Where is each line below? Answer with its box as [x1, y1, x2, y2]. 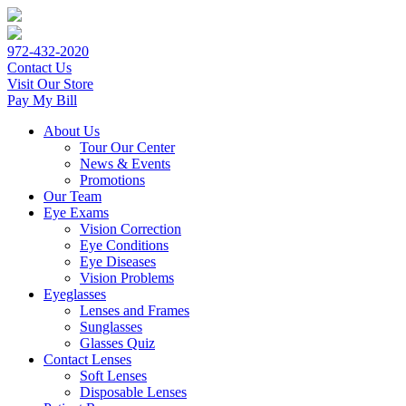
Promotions [80, 172, 145, 188]
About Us [43, 123, 100, 139]
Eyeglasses [43, 286, 106, 302]
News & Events [80, 156, 170, 171]
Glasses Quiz [80, 335, 155, 351]
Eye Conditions [80, 237, 169, 253]
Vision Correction [80, 221, 181, 237]
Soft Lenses [80, 368, 147, 383]
